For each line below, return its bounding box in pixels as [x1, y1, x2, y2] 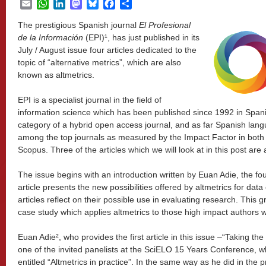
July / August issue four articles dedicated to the [18, 45, 197, 55]
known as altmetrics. [18, 70, 94, 80]
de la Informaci [18, 33, 74, 42]
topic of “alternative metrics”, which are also [18, 58, 181, 67]
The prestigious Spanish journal [18, 20, 139, 30]
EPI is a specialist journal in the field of [18, 95, 161, 104]
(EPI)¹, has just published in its [83, 33, 199, 42]
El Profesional [139, 20, 191, 30]
